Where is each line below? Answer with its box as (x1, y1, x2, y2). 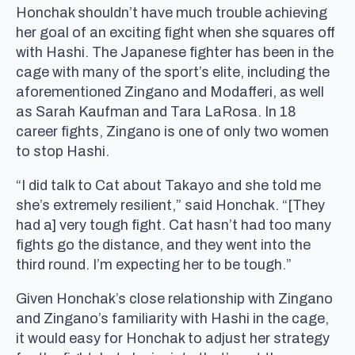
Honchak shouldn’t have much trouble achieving (16, 4, 327, 21)
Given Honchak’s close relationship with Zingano (16, 290, 333, 307)
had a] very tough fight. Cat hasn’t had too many (16, 216, 331, 233)
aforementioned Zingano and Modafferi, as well (16, 83, 324, 100)
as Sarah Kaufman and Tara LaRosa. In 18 (16, 103, 296, 120)
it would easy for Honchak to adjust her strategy (16, 330, 330, 346)
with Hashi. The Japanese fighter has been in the (16, 44, 334, 60)
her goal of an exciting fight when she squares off (16, 24, 335, 40)
